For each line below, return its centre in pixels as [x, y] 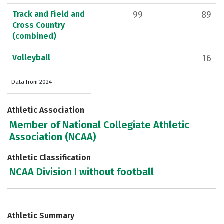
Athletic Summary [41, 216]
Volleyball [31, 58]
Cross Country [39, 25]
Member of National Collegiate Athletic [100, 125]
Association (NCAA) [53, 137]
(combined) [34, 36]
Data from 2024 [32, 82]
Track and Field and [49, 14]
